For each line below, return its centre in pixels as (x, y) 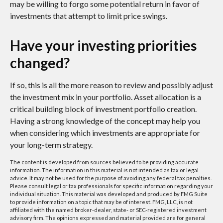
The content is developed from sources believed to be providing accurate (104, 162)
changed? (40, 63)
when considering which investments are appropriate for (105, 133)
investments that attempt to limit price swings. (89, 16)
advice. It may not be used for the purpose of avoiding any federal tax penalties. (111, 178)
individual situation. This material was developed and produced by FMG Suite (109, 194)
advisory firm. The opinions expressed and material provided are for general (108, 218)
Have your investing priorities (103, 46)
